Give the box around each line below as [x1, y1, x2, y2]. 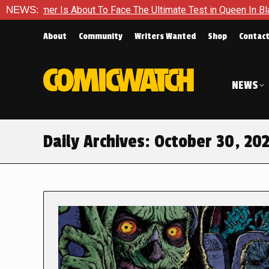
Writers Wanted [134, 31, 196, 41]
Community [79, 31, 122, 41]
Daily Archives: [43, 131, 154, 153]
